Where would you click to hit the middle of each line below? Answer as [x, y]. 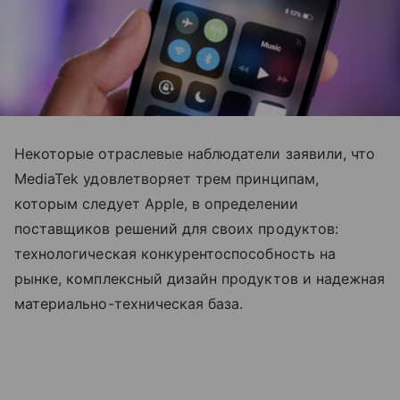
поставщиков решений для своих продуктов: [176, 229]
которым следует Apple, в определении [156, 204]
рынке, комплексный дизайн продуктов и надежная [200, 279]
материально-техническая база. [129, 304]
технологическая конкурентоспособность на [175, 254]
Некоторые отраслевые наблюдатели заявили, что [195, 154]
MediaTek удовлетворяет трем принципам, [167, 179]
